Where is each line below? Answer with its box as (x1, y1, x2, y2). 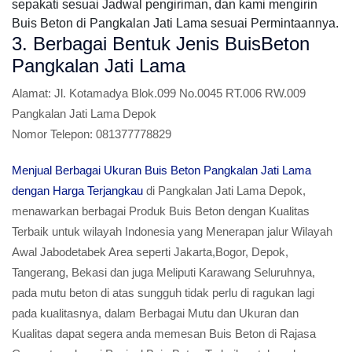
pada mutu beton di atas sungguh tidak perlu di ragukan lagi (12, 286, 314, 299)
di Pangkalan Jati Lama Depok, (143, 184, 306, 197)
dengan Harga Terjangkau (12, 184, 143, 197)
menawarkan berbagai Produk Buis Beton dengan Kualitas (12, 204, 310, 218)
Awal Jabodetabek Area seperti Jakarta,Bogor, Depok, (12, 245, 288, 258)
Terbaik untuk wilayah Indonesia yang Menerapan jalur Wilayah (12, 225, 332, 238)
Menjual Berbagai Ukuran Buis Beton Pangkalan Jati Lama (12, 163, 311, 177)
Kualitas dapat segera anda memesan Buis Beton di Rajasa (12, 327, 316, 340)
